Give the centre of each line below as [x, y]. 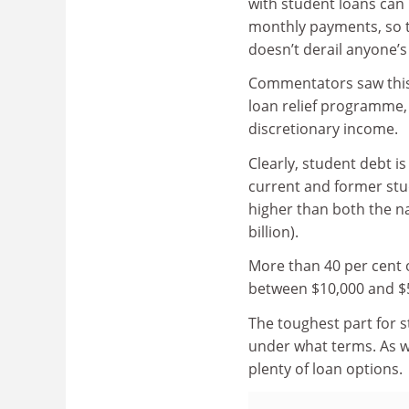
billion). [273, 231]
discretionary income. [323, 129]
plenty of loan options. [325, 368]
